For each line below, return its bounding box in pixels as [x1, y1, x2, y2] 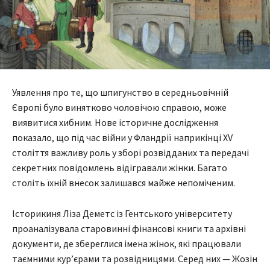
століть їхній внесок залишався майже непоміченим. [12, 177, 235, 189]
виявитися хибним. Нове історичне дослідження [12, 116, 218, 129]
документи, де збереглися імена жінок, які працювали [12, 237, 241, 250]
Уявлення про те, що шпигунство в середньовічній [12, 86, 228, 99]
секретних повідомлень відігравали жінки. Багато [12, 162, 227, 174]
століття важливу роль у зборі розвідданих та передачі [12, 146, 249, 159]
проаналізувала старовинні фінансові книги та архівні [12, 222, 246, 235]
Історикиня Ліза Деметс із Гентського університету [12, 207, 232, 220]
